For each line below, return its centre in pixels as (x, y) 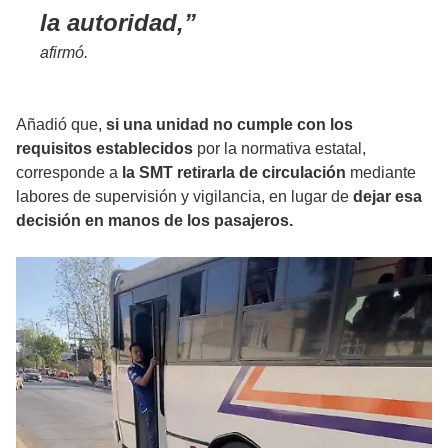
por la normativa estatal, (279, 148)
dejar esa (387, 196)
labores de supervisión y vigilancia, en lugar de (184, 196)
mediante (381, 172)
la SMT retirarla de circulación (234, 172)
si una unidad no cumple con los (229, 124)
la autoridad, (112, 22)
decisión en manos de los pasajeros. (154, 220)
